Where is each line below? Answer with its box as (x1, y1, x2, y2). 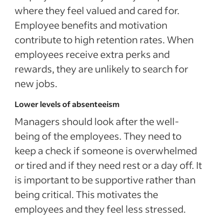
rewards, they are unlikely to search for (15, 62, 188, 75)
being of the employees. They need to (15, 129, 182, 142)
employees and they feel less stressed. (15, 202, 186, 215)
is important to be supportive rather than (15, 173, 196, 186)
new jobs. (15, 77, 57, 90)
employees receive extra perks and (15, 48, 170, 60)
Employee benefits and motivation (15, 18, 167, 31)
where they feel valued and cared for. (15, 4, 180, 17)
